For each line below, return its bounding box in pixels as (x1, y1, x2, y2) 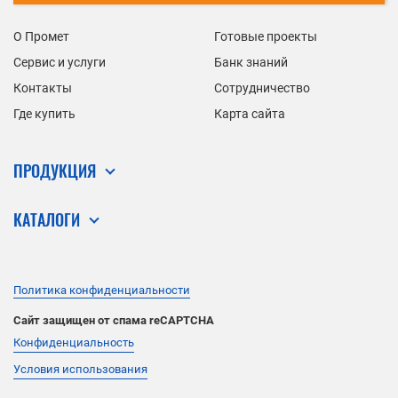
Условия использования (13, 362, 147, 376)
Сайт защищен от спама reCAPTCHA (13, 313, 214, 327)
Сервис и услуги (13, 54, 106, 69)
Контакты (13, 80, 72, 95)
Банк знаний (213, 54, 288, 69)
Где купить (13, 106, 76, 121)
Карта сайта (213, 106, 285, 121)
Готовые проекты (213, 28, 317, 44)
